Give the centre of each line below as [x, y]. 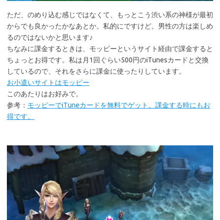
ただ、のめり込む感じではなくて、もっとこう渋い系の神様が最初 [110, 15]
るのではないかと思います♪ [50, 37]
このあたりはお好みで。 [45, 94]
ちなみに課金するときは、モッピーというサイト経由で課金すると [110, 49]
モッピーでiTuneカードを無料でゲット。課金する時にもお [119, 105]
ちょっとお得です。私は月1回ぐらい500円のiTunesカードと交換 [108, 60]
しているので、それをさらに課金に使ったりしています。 [96, 71]
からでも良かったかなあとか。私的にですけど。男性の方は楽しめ [110, 26]
